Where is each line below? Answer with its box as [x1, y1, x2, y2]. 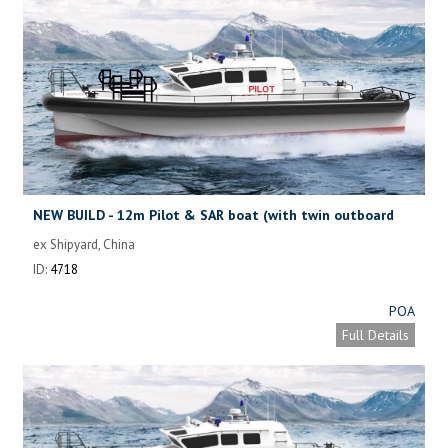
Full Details [342, 325, 409, 344]
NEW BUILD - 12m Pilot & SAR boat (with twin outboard [33, 205, 394, 224]
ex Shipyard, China [33, 235, 135, 253]
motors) [33, 225, 85, 244]
